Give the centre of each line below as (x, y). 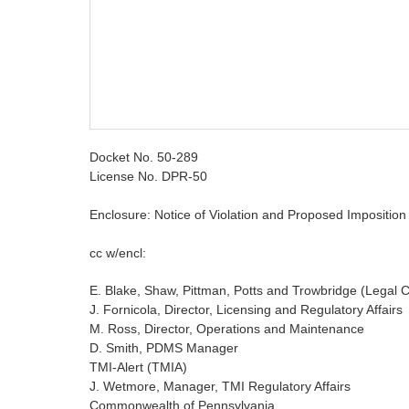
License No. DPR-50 (148, 177)
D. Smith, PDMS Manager (164, 348)
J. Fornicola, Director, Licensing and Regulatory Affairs (246, 310)
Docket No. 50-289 (144, 157)
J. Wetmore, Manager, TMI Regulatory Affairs (220, 387)
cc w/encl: (118, 253)
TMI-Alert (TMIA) (138, 367)
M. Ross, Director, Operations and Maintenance (227, 329)
